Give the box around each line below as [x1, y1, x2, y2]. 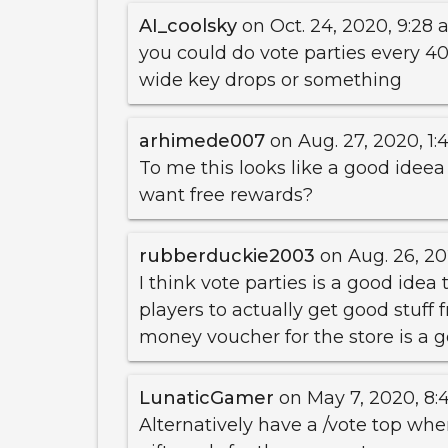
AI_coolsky [138, 14, 237, 37]
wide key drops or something [138, 68, 402, 91]
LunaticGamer [138, 386, 274, 409]
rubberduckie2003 [138, 244, 315, 267]
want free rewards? [138, 183, 313, 206]
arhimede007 [138, 129, 265, 152]
